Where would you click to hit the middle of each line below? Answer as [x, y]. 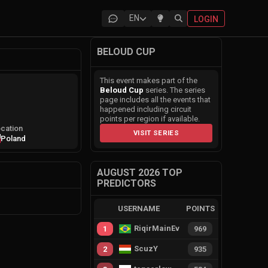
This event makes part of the [149, 80]
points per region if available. [150, 119]
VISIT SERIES [156, 133]
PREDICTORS [127, 183]
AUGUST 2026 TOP [140, 173]
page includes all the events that [155, 100]
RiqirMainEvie [160, 228]
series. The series [174, 90]
